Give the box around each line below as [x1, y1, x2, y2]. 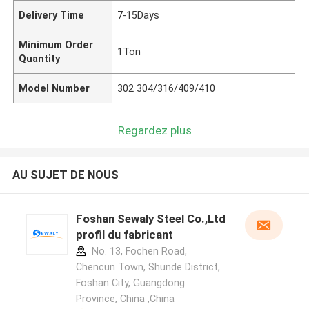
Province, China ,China [75, 293, 175, 305]
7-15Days [117, 9, 160, 21]
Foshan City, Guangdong [75, 277, 185, 289]
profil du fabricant [75, 228, 173, 242]
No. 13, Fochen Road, [88, 246, 187, 257]
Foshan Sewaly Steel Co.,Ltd [75, 212, 226, 226]
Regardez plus [117, 123, 192, 137]
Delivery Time [19, 9, 85, 21]
